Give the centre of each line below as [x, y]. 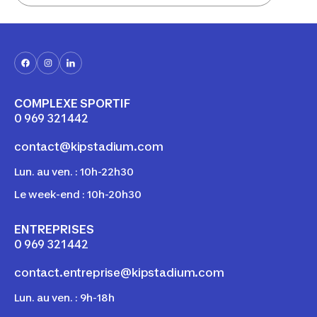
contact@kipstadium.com [89, 147]
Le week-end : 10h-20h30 [78, 195]
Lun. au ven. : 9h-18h [64, 298]
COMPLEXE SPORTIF [72, 104]
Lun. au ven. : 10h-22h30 [74, 172]
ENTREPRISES [54, 230]
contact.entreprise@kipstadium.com [119, 273]
